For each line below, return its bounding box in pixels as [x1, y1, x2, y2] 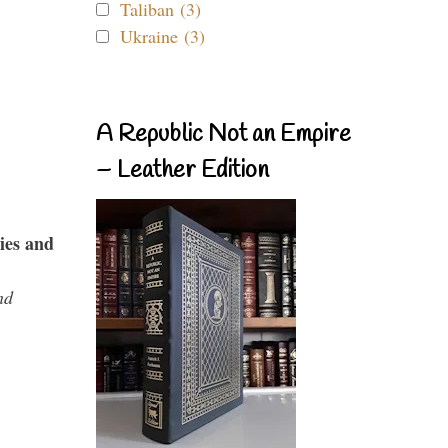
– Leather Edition [96, 155, 269, 187]
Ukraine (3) [120, 24, 205, 48]
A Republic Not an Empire [96, 119, 351, 151]
